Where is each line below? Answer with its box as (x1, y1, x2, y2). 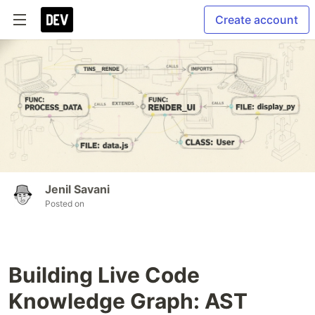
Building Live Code (8, 262, 200, 288)
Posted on (45, 198, 84, 209)
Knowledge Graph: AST (8, 288, 247, 314)
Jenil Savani (45, 181, 110, 196)
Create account (215, 13, 298, 27)
